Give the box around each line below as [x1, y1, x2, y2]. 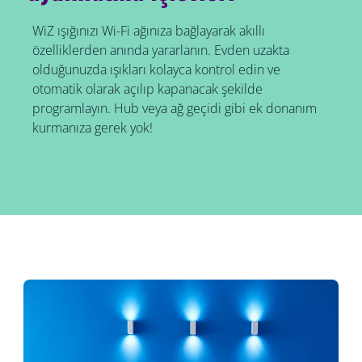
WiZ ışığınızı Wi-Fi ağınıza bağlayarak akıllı [32, 22, 265, 40]
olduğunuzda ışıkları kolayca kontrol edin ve [32, 61, 280, 79]
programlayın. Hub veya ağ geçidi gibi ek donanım [32, 99, 317, 118]
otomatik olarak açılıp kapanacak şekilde [32, 80, 263, 99]
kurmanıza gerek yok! [32, 119, 153, 137]
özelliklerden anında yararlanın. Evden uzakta [32, 41, 289, 60]
